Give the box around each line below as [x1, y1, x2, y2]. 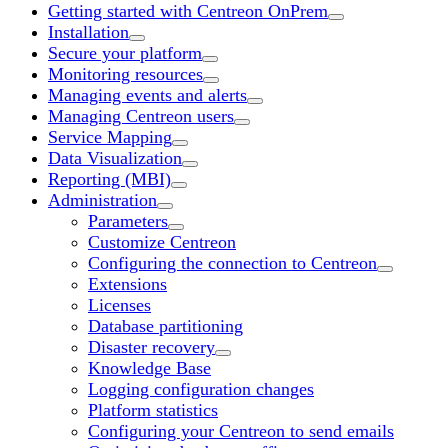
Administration [48, 189, 157, 210]
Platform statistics [88, 399, 218, 420]
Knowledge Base [88, 357, 211, 378]
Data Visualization [48, 147, 182, 168]
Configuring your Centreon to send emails [88, 420, 394, 441]
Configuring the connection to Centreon [88, 252, 377, 273]
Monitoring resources [48, 63, 203, 84]
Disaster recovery [88, 336, 215, 357]
